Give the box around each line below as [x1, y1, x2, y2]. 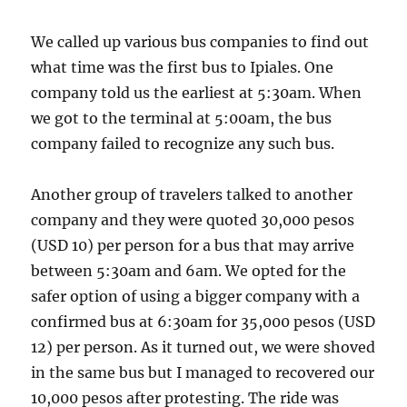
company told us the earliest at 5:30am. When [31, 84, 362, 103]
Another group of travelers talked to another [31, 185, 353, 204]
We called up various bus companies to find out [31, 33, 370, 52]
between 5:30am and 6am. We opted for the [31, 262, 347, 281]
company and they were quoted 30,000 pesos [31, 211, 355, 230]
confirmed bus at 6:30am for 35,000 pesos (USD [31, 313, 376, 332]
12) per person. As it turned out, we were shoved [31, 338, 376, 357]
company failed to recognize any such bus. [31, 134, 335, 154]
